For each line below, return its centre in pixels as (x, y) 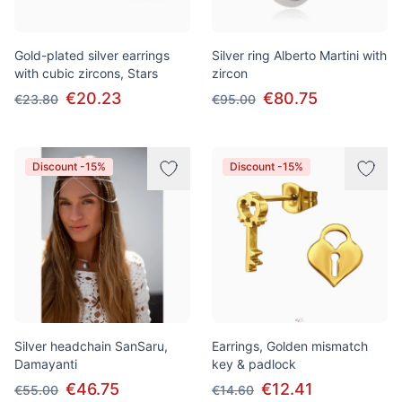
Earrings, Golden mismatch (290, 346)
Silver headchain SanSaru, (91, 346)
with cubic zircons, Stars (86, 73)
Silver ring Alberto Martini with (299, 55)
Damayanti (46, 364)
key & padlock (254, 364)
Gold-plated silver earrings (92, 55)
